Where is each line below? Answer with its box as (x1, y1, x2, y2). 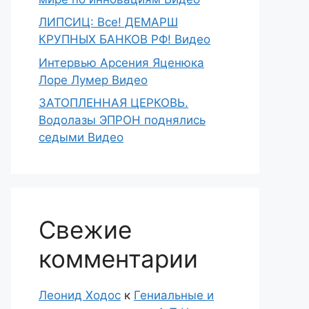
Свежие (39, 215, 132, 244)
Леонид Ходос (39, 288, 121, 302)
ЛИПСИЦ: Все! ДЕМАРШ (39, 15, 178, 29)
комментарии (39, 244, 198, 273)
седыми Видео (39, 130, 123, 144)
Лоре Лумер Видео (39, 72, 148, 87)
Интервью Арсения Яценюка (39, 55, 204, 70)
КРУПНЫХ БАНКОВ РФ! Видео (39, 32, 210, 46)
